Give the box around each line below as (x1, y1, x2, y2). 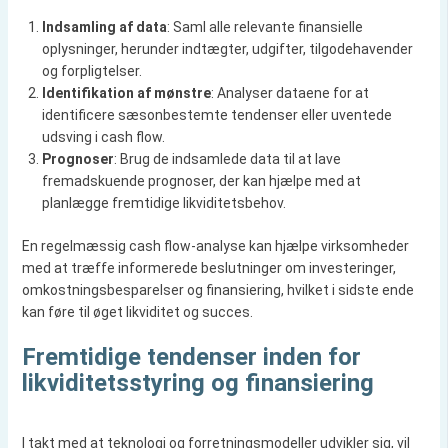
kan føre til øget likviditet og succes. (21, 304, 253, 320)
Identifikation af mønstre (41, 85, 211, 101)
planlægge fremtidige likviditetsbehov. (41, 195, 286, 211)
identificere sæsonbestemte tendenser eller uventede (41, 107, 392, 123)
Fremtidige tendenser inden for (21, 343, 361, 371)
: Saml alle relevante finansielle (166, 19, 363, 35)
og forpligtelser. (41, 63, 142, 79)
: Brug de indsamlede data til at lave (113, 151, 341, 167)
